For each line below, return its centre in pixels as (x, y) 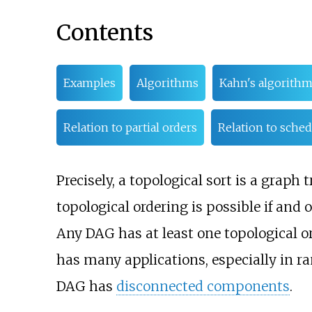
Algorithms (167, 83)
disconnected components (203, 287)
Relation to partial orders (130, 128)
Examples (89, 83)
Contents (104, 32)
